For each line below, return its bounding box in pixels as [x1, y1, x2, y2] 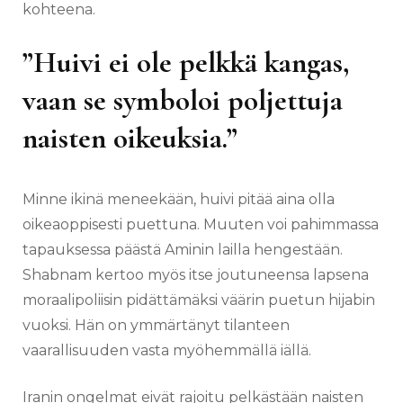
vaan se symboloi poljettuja [22, 83, 343, 119]
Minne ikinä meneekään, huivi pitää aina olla [22, 191, 335, 209]
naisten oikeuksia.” [22, 121, 237, 157]
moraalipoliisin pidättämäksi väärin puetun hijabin [22, 291, 375, 309]
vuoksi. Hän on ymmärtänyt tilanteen [22, 317, 290, 335]
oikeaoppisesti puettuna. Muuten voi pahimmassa [22, 216, 379, 234]
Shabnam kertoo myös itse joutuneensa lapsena [22, 266, 369, 284]
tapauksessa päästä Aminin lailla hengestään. [22, 241, 343, 259]
